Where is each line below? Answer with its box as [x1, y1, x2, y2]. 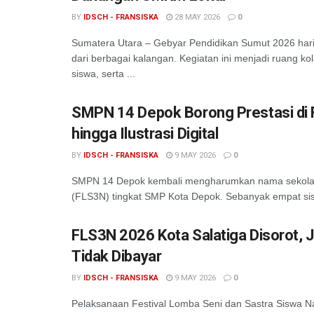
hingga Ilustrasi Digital [71, 125, 219, 142]
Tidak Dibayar [71, 247, 162, 265]
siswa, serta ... [71, 68, 135, 79]
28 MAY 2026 [172, 13, 220, 22]
